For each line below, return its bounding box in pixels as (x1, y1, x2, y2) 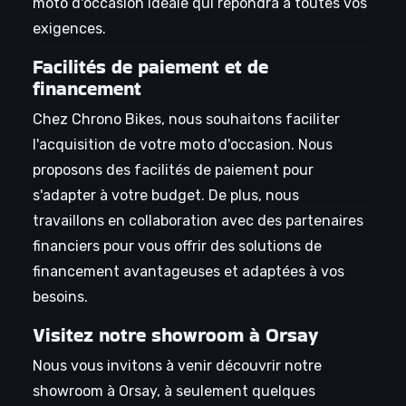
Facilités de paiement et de (32, 53, 268, 81)
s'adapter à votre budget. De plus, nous (32, 187, 299, 205)
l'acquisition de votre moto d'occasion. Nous (32, 136, 333, 154)
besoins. (32, 288, 88, 306)
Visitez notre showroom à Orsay (32, 322, 318, 349)
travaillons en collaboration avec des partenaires (32, 212, 363, 230)
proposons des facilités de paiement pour (32, 161, 314, 179)
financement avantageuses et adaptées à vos (32, 263, 344, 281)
